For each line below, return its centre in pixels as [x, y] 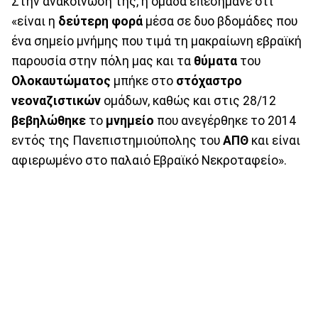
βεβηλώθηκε [49, 120]
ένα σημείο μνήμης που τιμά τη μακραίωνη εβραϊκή [157, 41]
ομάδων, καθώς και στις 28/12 [188, 100]
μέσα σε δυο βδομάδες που [220, 21]
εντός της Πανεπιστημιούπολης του [117, 140]
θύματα [215, 61]
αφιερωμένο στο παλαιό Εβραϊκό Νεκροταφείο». [149, 160]
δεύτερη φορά [100, 21]
